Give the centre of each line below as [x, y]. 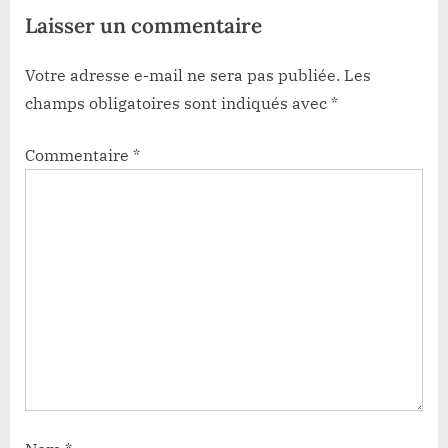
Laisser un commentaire [143, 25]
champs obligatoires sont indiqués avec [178, 103]
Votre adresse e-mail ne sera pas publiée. [182, 75]
